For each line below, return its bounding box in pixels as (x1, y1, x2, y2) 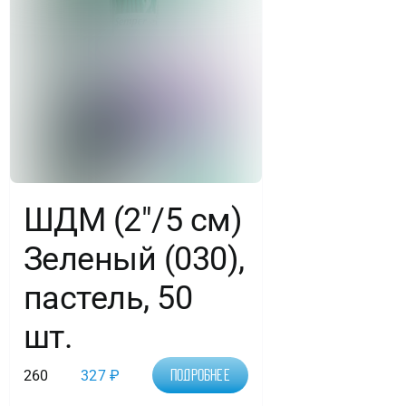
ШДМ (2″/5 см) (23, 201, 242, 240)
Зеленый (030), (23, 240, 245, 279)
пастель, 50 (23, 279, 193, 318)
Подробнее (169, 367, 230, 384)
